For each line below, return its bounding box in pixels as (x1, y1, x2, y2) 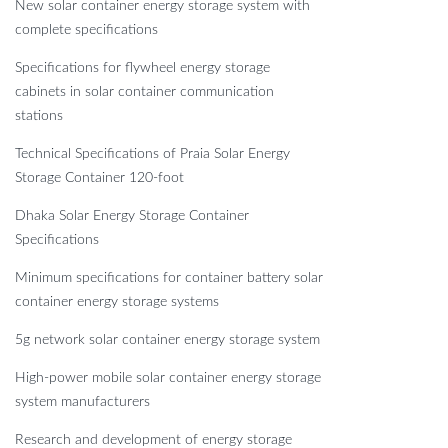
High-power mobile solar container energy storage (15, 371, 321, 386)
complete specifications (15, 23, 158, 38)
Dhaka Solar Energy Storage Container (15, 209, 249, 224)
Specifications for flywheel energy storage (15, 61, 270, 76)
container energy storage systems (15, 295, 219, 310)
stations (15, 109, 63, 124)
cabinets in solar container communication (15, 85, 274, 100)
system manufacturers (15, 395, 150, 410)
